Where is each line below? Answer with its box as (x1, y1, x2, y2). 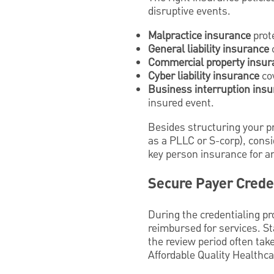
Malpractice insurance (148, 28, 251, 43)
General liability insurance (148, 41, 269, 57)
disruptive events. (148, 3, 231, 19)
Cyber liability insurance (148, 68, 259, 84)
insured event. (148, 95, 214, 111)
